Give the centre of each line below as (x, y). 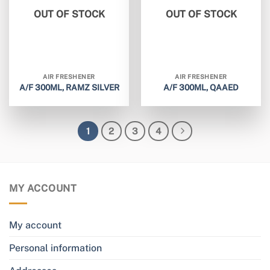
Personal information (55, 248)
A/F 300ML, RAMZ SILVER (69, 87)
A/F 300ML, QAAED (201, 87)
